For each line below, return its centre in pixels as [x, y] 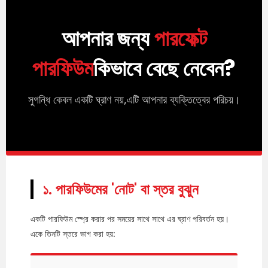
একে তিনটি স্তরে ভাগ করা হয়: [73, 234]
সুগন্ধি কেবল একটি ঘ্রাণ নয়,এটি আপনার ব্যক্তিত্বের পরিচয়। [134, 100]
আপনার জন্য [108, 39]
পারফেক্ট [180, 39]
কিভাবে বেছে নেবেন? [165, 69]
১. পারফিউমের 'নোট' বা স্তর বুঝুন [121, 190]
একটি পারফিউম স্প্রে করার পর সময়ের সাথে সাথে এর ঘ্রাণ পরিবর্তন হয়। [130, 219]
